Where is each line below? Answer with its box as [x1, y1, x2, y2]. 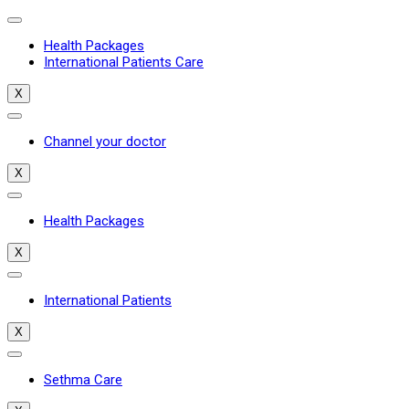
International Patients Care [44, 54, 204, 70]
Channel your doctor [44, 133, 166, 150]
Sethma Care [44, 372, 122, 388]
